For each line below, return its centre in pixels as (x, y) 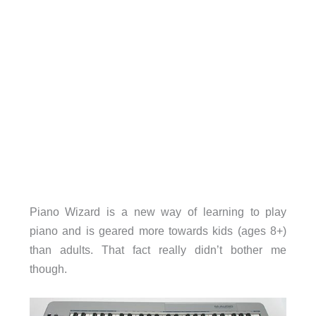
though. (48, 269)
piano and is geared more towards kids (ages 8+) (158, 231)
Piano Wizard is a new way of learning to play (158, 212)
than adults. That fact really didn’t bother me (158, 250)
